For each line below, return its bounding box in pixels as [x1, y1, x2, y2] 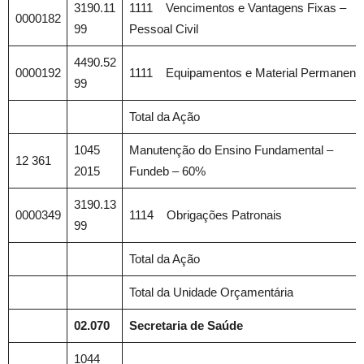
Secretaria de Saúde [128, 318, 243, 332]
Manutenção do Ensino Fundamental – [128, 143, 333, 157]
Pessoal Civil [128, 22, 198, 36]
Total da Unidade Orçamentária [128, 285, 293, 299]
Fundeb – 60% [128, 164, 206, 178]
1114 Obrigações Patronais [128, 208, 282, 222]
